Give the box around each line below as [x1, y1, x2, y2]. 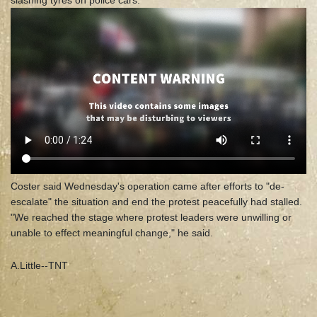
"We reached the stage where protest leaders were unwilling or [11, 212, 292, 224]
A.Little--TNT [11, 260, 68, 272]
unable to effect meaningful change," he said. [11, 227, 213, 239]
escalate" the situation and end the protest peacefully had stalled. [11, 196, 302, 208]
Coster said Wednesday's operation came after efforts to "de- [11, 180, 284, 192]
